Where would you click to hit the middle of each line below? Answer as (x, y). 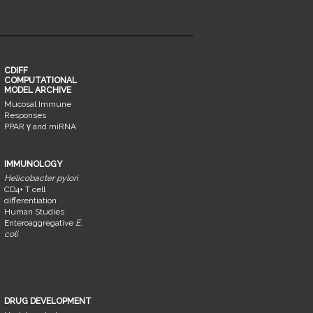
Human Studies (34, 211)
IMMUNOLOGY (33, 164)
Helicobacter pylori (41, 178)
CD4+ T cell (24, 189)
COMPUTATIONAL (40, 80)
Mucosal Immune (37, 104)
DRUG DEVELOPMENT (48, 301)
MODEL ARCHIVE (37, 90)
